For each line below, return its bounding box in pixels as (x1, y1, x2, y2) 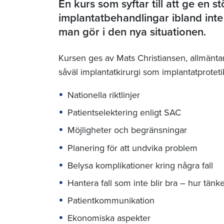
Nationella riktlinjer (67, 89, 140, 100)
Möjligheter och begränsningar (67, 124, 187, 136)
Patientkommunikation (67, 195, 154, 206)
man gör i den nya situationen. (58, 25, 206, 38)
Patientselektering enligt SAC (67, 107, 181, 118)
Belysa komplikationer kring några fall (67, 159, 213, 171)
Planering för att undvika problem (67, 142, 197, 153)
